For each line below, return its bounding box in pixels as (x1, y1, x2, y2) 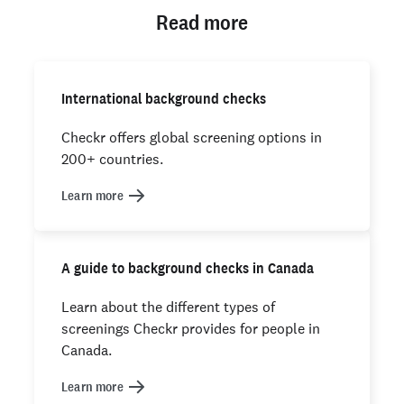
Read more (156, 10, 248, 34)
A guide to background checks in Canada (61, 259, 314, 277)
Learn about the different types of (61, 298, 275, 316)
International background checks (61, 89, 266, 107)
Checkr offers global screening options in (61, 128, 322, 146)
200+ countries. (61, 150, 163, 168)
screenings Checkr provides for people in (61, 319, 320, 337)
